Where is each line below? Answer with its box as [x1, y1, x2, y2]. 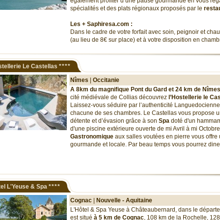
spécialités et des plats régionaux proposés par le [70, 5, 204, 12]
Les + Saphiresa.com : [70, 21, 133, 27]
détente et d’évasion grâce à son [70, 117, 157, 124]
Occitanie [93, 77, 119, 83]
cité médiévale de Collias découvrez [70, 94, 168, 101]
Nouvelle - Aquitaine [96, 197, 152, 204]
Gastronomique [70, 133, 115, 140]
